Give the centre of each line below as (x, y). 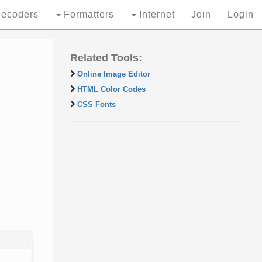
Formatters (89, 14)
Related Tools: (106, 58)
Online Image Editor (113, 74)
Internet (157, 14)
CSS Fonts (96, 104)
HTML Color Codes (111, 89)
